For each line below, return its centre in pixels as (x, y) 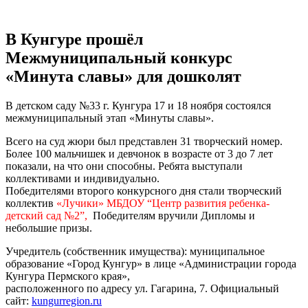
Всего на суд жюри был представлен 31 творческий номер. (144, 141)
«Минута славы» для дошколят (123, 76)
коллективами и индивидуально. (82, 178)
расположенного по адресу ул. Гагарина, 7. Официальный (142, 288)
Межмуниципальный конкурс (119, 57)
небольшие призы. (49, 228)
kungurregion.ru (67, 300)
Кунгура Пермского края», (68, 276)
